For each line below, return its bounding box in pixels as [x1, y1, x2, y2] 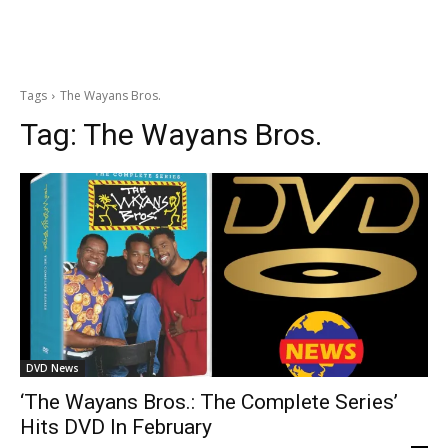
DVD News [26, 361, 79, 375]
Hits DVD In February [20, 415, 212, 439]
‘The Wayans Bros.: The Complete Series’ [20, 390, 398, 414]
